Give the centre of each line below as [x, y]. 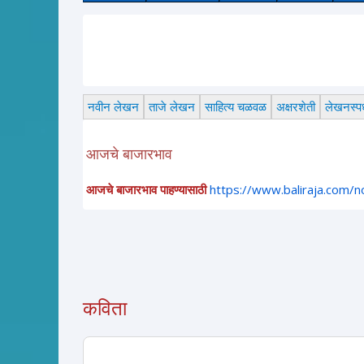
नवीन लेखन [113, 106]
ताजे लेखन [172, 106]
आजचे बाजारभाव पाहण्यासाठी [146, 189]
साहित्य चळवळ [236, 106]
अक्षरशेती [296, 106]
